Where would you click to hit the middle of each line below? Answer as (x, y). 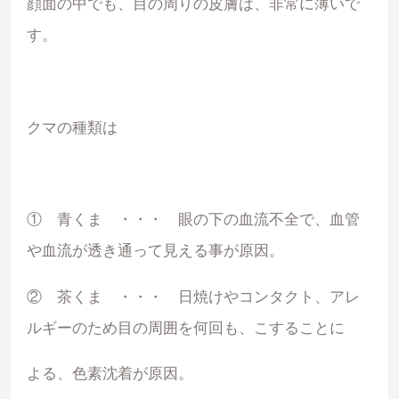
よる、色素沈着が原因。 (110, 374)
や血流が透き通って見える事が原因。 (155, 251)
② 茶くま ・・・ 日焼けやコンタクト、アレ (193, 297)
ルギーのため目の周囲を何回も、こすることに (185, 328)
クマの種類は (72, 127)
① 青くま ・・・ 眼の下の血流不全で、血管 (193, 220)
